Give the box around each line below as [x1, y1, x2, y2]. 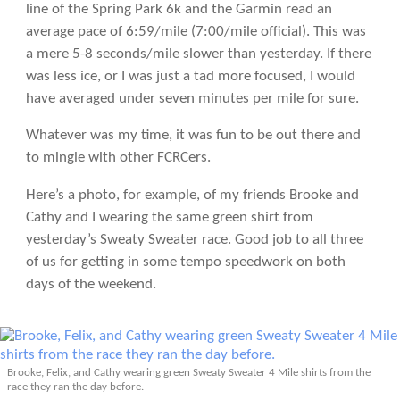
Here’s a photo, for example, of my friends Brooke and [25, 187, 359, 204]
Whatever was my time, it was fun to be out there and [25, 128, 361, 144]
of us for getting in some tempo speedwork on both [25, 254, 346, 271]
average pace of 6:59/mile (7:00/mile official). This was [25, 23, 366, 39]
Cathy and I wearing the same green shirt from [25, 210, 313, 226]
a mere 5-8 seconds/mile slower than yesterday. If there [25, 46, 371, 62]
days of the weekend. [25, 277, 156, 293]
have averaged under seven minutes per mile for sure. [25, 90, 359, 106]
